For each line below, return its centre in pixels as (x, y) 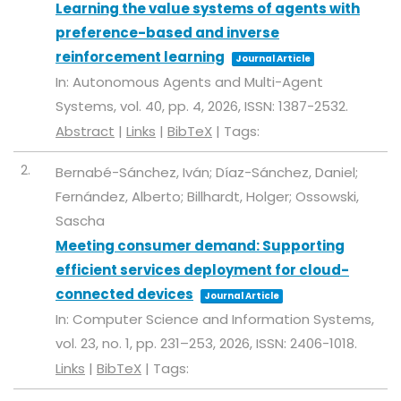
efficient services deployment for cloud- (202, 270)
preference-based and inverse (167, 33)
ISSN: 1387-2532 (295, 107)
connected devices (124, 294)
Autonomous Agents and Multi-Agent (198, 82)
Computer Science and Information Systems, (223, 320)
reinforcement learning (140, 57)
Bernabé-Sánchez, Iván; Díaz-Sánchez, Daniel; (207, 173)
